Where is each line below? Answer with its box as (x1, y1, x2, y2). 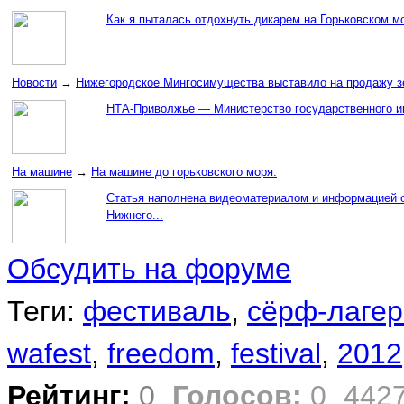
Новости (12, 76, 57, 90)
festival (231, 337, 321, 371)
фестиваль (83, 295, 231, 328)
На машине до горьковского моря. (91, 165, 277, 179)
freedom (107, 337, 215, 371)
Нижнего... (106, 208, 163, 223)
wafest (7, 337, 91, 371)
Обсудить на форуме (7, 252, 291, 286)
